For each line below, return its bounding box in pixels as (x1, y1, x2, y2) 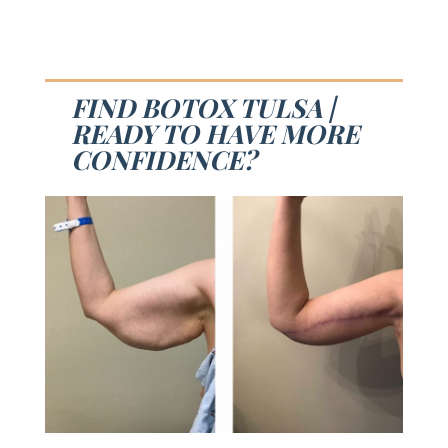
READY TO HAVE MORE (70, 116, 359, 152)
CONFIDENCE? (70, 142, 256, 178)
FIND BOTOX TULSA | (70, 90, 335, 126)
